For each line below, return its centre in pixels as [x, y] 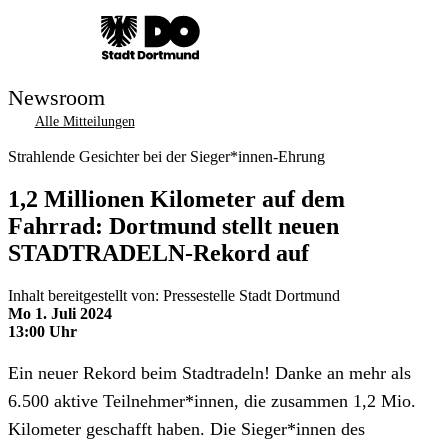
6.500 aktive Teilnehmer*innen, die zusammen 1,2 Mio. [212, 400]
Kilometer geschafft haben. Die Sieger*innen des [186, 428]
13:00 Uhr [42, 331]
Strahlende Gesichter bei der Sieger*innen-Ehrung [166, 156]
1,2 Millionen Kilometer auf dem [176, 198]
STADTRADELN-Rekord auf [158, 252]
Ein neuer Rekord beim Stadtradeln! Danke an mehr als [209, 372]
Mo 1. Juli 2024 [60, 313]
